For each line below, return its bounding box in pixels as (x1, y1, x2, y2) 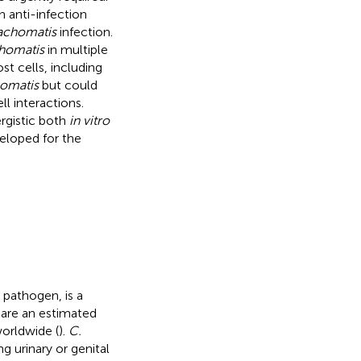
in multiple (44, 41, 108, 57)
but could (38, 77, 98, 93)
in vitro (68, 112, 110, 128)
